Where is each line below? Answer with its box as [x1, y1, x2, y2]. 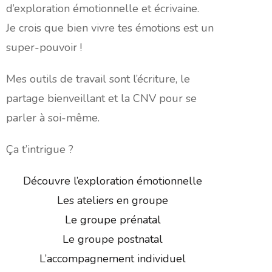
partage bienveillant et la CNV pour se [6, 90, 197, 106]
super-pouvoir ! [6, 39, 82, 55]
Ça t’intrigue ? [6, 141, 73, 157]
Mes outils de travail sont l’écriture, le [6, 71, 190, 86]
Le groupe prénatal [64, 212, 161, 227]
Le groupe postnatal [63, 231, 163, 246]
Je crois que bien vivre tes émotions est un [6, 20, 214, 35]
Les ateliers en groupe [57, 192, 168, 208]
